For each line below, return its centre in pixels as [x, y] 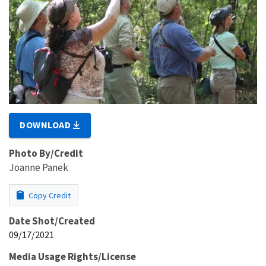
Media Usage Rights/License [72, 256]
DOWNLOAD [47, 124]
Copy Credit [49, 195]
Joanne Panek [39, 167]
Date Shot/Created [52, 221]
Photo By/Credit [46, 153]
